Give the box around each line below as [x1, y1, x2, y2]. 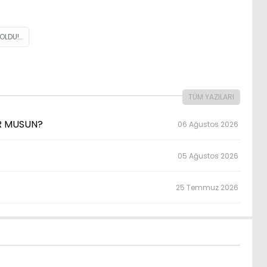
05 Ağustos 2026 [178, 150, 241, 161]
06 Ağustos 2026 [178, 119, 241, 129]
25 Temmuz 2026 [176, 182, 241, 193]
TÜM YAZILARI [188, 91, 235, 102]
